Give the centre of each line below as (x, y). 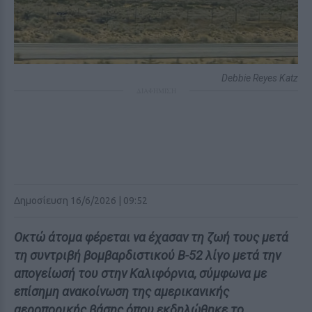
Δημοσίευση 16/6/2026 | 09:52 (81, 201)
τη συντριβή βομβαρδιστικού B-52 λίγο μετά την (147, 255)
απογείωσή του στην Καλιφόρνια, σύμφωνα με (140, 273)
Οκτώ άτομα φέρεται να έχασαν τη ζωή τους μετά (151, 237)
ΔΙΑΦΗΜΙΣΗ (156, 91)
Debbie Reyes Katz (260, 78)
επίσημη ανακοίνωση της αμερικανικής (122, 291)
